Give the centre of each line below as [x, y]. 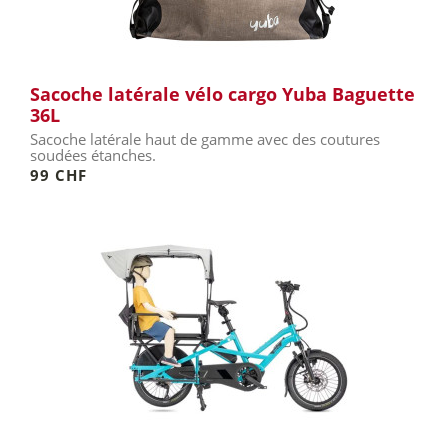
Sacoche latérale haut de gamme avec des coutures [205, 139]
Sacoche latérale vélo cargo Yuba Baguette [222, 94]
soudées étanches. [95, 155]
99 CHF [58, 175]
